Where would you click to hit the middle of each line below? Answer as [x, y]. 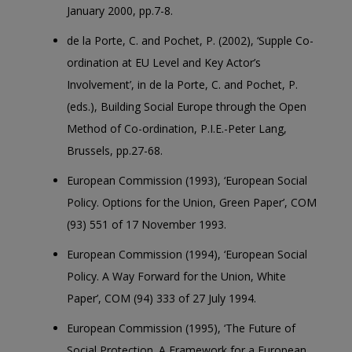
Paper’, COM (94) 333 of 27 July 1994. [161, 298]
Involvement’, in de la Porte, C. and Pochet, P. [182, 84]
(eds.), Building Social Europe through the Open [187, 106]
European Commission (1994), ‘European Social [187, 254]
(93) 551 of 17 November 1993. [147, 224]
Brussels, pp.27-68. [115, 150]
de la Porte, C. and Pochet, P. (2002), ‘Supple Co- [190, 40]
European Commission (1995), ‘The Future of [181, 328]
